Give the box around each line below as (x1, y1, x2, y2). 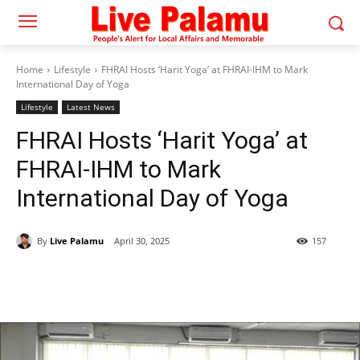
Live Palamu (50, 234, 104, 247)
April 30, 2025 (114, 235, 170, 247)
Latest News (67, 101, 115, 112)
